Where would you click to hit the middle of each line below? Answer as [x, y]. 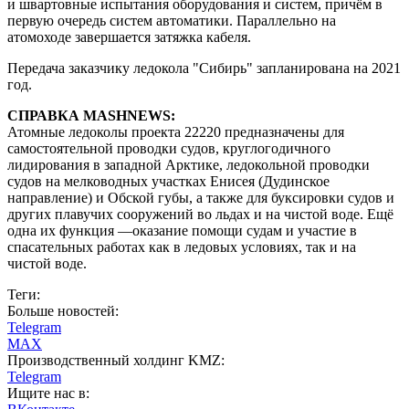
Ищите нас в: [48, 393]
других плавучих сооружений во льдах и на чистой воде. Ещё [200, 214]
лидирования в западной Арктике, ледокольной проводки [189, 164]
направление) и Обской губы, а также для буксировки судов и [201, 197]
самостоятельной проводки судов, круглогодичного [169, 148]
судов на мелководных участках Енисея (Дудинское [168, 181]
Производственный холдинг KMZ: [116, 360]
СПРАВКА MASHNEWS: [91, 115]
